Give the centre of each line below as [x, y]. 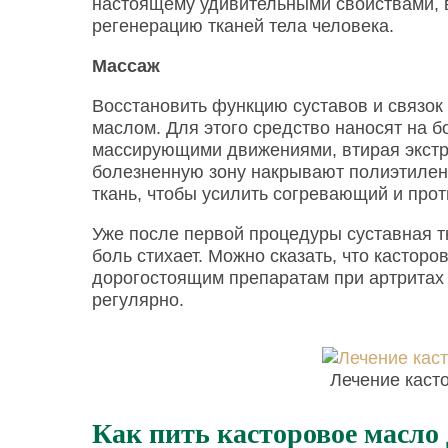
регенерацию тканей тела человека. [243, 26]
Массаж [126, 66]
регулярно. [138, 300]
